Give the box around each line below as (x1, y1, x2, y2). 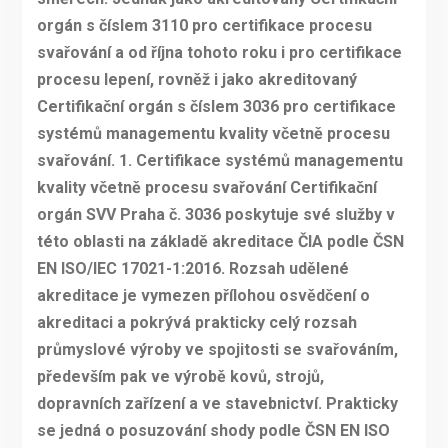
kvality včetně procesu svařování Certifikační (36, 178, 377, 198)
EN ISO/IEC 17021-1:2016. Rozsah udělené (36, 259, 349, 279)
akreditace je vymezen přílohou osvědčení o (36, 286, 370, 306)
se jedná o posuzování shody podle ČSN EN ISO (36, 421, 390, 441)
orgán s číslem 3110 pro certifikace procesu (36, 16, 372, 36)
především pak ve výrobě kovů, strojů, (36, 367, 324, 387)
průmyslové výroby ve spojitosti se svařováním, (36, 340, 398, 360)
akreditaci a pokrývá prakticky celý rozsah (36, 313, 357, 333)
